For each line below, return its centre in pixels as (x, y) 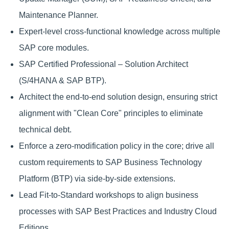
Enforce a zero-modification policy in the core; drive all (116, 146)
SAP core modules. (54, 48)
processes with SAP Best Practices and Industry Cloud (118, 212)
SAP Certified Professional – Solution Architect (103, 64)
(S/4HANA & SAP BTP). (62, 81)
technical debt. (45, 130)
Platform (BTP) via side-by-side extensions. (97, 179)
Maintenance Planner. (58, 15)
